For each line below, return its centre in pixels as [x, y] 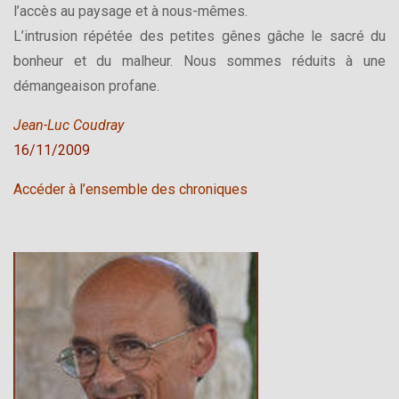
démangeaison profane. [86, 85]
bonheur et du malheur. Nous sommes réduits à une [199, 61]
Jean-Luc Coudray [69, 125]
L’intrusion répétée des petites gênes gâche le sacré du [199, 36]
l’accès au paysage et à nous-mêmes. [130, 11]
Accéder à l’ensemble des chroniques [130, 189]
